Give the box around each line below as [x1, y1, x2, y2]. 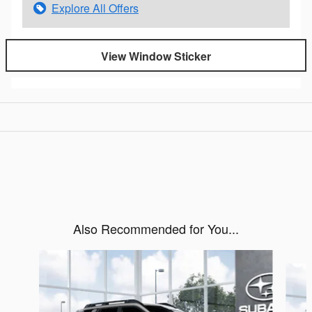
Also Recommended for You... [73, 219, 239, 238]
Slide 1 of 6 [5, 249, 61, 266]
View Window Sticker [101, 47, 211, 64]
